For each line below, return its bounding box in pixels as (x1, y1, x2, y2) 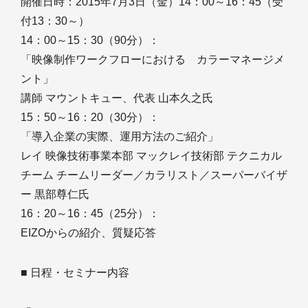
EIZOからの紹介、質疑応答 (21, 227, 156, 239)
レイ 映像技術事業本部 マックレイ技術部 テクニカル (21, 150, 282, 162)
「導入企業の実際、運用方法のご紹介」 (21, 131, 219, 142)
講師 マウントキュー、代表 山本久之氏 (21, 92, 213, 104)
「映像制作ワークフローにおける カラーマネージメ (21, 54, 285, 65)
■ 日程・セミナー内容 (21, 267, 129, 278)
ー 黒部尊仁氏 (21, 188, 89, 200)
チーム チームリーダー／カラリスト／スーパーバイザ (21, 169, 287, 181)
